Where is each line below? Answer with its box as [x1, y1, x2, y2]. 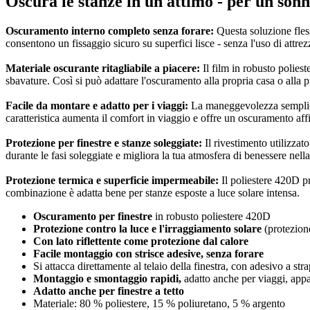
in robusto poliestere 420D [152, 210, 271, 222]
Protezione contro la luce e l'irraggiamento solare [33, 223, 262, 235]
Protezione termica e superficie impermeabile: [6, 174, 219, 186]
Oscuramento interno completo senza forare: [6, 25, 214, 37]
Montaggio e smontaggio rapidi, [33, 273, 181, 284]
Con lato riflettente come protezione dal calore [33, 235, 248, 247]
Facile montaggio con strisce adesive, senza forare [33, 248, 264, 259]
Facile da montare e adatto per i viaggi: [6, 100, 188, 111]
